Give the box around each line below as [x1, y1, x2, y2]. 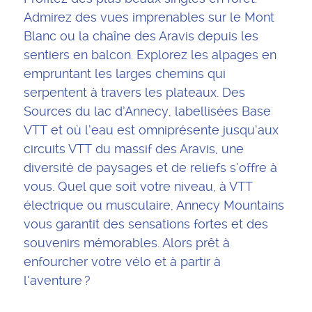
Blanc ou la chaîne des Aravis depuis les [23, 29, 258, 44]
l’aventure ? [23, 273, 91, 288]
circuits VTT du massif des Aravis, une [23, 141, 244, 157]
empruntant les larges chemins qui [23, 66, 226, 81]
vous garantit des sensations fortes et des [23, 217, 268, 232]
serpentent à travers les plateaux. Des [23, 85, 245, 100]
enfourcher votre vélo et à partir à [23, 254, 221, 270]
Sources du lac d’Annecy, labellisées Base [23, 104, 271, 119]
